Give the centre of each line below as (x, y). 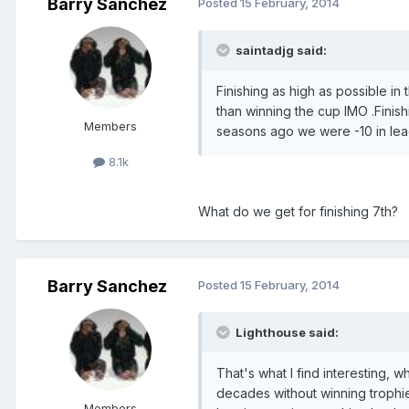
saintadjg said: (280, 51)
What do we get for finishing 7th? (298, 212)
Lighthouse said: (286, 333)
